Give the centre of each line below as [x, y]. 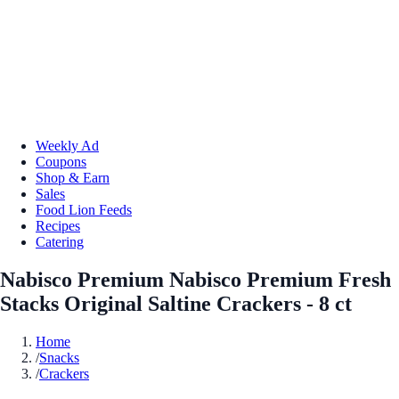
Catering [60, 241]
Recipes [58, 225]
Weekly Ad [67, 145]
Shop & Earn [73, 177]
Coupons [61, 161]
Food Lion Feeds [84, 209]
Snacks [59, 357]
